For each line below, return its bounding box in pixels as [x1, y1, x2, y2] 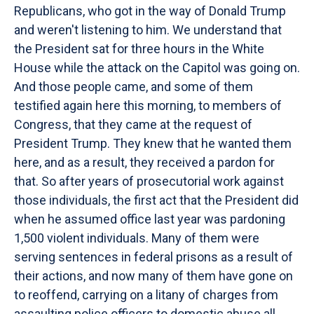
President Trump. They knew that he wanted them [14, 136, 292, 151]
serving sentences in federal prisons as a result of [14, 250, 293, 264]
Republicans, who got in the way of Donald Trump [14, 4, 286, 18]
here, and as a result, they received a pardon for [14, 155, 275, 170]
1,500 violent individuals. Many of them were [14, 231, 259, 245]
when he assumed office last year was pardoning [14, 212, 285, 226]
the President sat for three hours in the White [14, 41, 264, 56]
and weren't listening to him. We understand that [14, 22, 282, 37]
